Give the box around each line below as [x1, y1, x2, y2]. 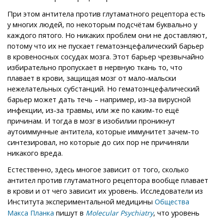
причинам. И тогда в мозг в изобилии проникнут [7, 115, 175, 126]
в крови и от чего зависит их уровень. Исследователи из [7, 185, 203, 196]
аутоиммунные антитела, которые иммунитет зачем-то [7, 126, 199, 136]
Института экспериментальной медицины [7, 196, 155, 206]
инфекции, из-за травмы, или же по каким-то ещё [7, 105, 179, 115]
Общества [155, 197, 189, 206]
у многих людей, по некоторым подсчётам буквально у [7, 19, 197, 29]
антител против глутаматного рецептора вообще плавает [7, 175, 208, 185]
